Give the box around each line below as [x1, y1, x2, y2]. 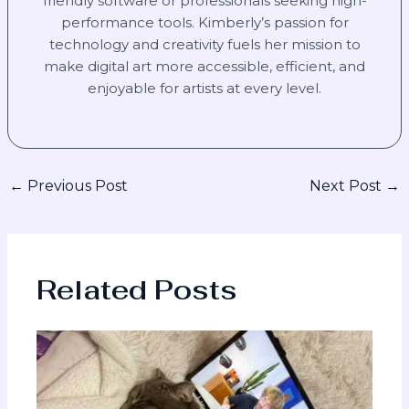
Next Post [309, 177, 385, 195]
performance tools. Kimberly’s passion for [60, 14, 349, 32]
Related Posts [37, 271, 238, 308]
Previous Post [24, 177, 129, 195]
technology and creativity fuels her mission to [48, 36, 361, 54]
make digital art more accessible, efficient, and [44, 58, 365, 76]
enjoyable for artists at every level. [88, 79, 321, 98]
